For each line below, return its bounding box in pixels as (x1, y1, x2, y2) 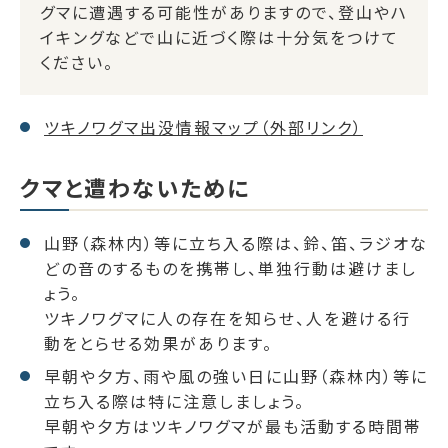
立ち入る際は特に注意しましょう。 (44, 389, 305, 414)
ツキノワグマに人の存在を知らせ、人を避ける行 (44, 306, 411, 331)
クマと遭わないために (20, 170, 250, 203)
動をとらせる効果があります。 (44, 331, 273, 356)
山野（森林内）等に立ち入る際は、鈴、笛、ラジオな (44, 231, 428, 256)
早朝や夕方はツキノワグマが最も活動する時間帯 (44, 414, 422, 439)
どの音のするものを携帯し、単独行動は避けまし (44, 256, 417, 281)
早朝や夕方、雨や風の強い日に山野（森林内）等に (44, 364, 428, 389)
